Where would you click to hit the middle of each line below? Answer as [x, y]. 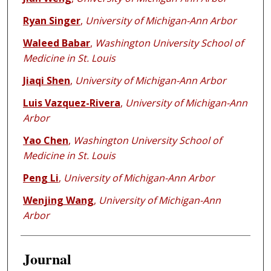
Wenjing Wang [58, 201]
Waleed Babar [56, 43]
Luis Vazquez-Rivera [71, 103]
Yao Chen [45, 141]
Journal [47, 259]
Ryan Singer [51, 21]
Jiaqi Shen [46, 81]
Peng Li [41, 178]
